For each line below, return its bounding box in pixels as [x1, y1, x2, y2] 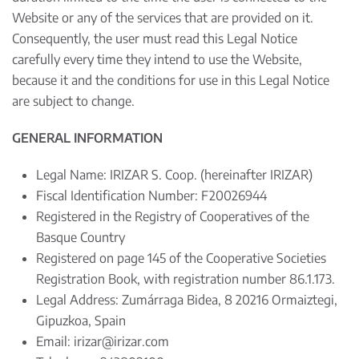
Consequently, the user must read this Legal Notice [12, 30, 297, 46]
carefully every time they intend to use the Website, [12, 51, 302, 67]
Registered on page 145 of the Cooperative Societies [36, 250, 326, 266]
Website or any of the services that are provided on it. [12, 10, 313, 26]
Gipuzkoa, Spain [36, 313, 126, 329]
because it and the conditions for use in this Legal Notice [12, 72, 329, 88]
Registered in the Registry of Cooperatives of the [36, 208, 309, 224]
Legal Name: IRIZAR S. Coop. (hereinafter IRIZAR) [36, 167, 313, 183]
